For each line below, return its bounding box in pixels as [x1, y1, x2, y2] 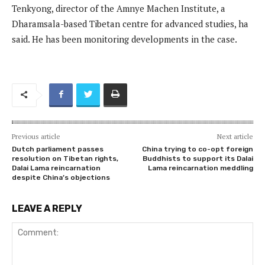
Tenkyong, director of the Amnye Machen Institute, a [12, 2, 225, 14]
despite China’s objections [12, 173, 114, 182]
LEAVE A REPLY [12, 202, 82, 214]
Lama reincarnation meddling [147, 163, 253, 172]
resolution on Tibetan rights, [12, 154, 118, 163]
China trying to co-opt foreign [141, 144, 253, 153]
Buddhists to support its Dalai [142, 154, 253, 163]
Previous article [12, 131, 60, 141]
